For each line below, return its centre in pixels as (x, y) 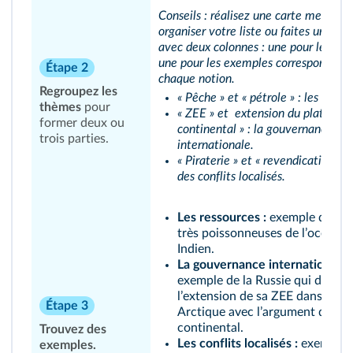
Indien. (196, 249)
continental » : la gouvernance (255, 129)
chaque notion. (197, 79)
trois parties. (74, 139)
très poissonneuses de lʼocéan (259, 233)
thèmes (60, 107)
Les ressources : (222, 217)
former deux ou (82, 123)
